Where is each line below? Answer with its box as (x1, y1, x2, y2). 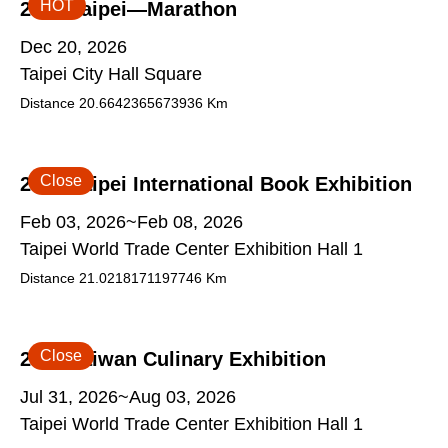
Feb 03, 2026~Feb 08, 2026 (20, 212, 243, 232)
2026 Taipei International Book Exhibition (20, 173, 412, 195)
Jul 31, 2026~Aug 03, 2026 (20, 387, 236, 407)
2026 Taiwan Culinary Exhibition (20, 348, 326, 370)
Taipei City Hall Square (20, 64, 202, 84)
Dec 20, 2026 (20, 37, 127, 57)
